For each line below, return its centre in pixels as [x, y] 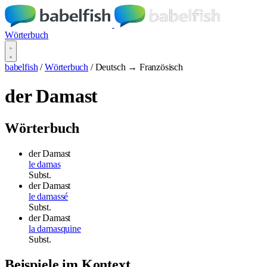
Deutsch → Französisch [139, 67]
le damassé [49, 196]
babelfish [21, 67]
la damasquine [55, 228]
